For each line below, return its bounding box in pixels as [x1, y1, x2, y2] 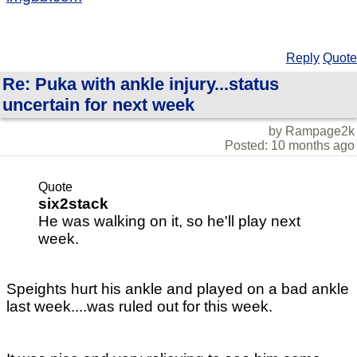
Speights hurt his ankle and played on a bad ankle [6, 280, 349, 298]
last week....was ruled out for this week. [6, 298, 273, 316]
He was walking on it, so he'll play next [38, 212, 300, 229]
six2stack [38, 194, 108, 212]
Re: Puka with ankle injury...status [2, 73, 279, 94]
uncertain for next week [2, 94, 194, 115]
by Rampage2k [269, 124, 355, 138]
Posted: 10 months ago [225, 138, 355, 152]
